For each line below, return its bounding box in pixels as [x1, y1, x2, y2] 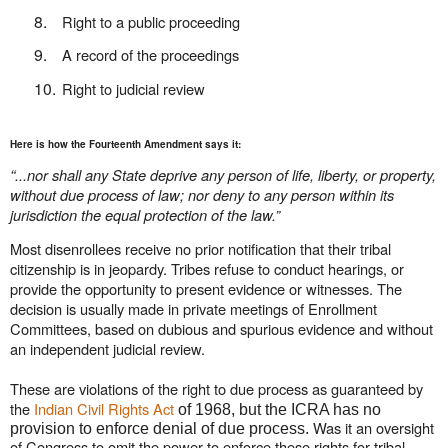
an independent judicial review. [10, 337, 209, 359]
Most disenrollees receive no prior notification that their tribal [10, 237, 391, 259]
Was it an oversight [313, 416, 434, 438]
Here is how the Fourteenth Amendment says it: [10, 137, 241, 152]
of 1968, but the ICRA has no [178, 400, 381, 418]
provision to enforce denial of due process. [10, 419, 313, 437]
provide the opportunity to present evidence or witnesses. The [10, 277, 402, 299]
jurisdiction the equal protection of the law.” [10, 204, 280, 226]
